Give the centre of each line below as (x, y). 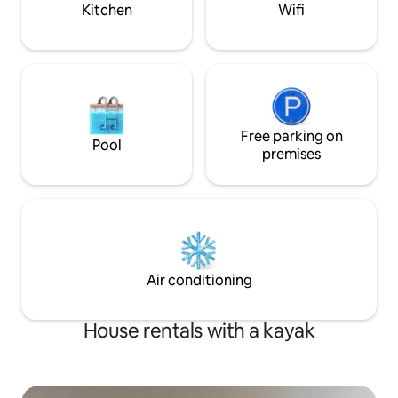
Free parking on (291, 136)
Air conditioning (199, 280)
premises (291, 154)
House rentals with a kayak (199, 330)
